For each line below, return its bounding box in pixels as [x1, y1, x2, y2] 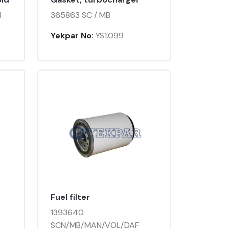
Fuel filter [51, 192, 90, 203]
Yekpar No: [51, 30, 94, 41]
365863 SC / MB [51, 10, 110, 21]
